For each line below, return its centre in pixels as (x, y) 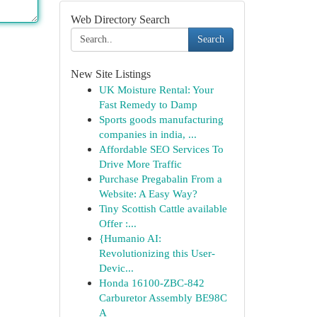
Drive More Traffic (140, 164)
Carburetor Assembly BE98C (163, 298)
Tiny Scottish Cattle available (163, 208)
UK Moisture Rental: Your (156, 90)
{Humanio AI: (130, 238)
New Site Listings (110, 74)
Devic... (116, 268)
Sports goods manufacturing (161, 119)
